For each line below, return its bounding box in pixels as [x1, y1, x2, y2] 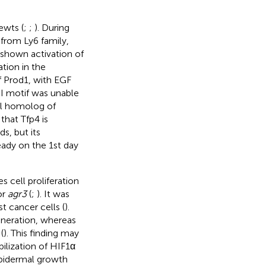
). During [34, 21, 69, 33]
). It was [36, 188, 69, 199]
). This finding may [3, 227, 79, 239]
